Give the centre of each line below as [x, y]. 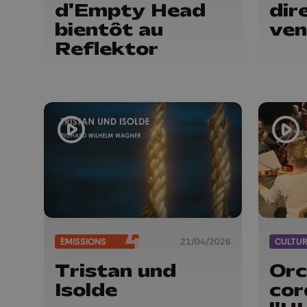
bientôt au [109, 29]
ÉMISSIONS [83, 242]
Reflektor [107, 48]
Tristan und [115, 270]
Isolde [86, 290]
